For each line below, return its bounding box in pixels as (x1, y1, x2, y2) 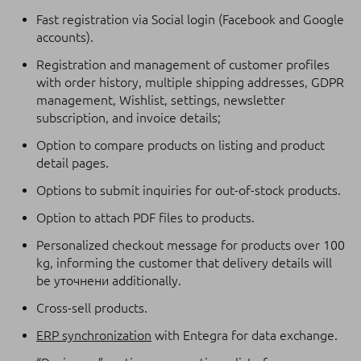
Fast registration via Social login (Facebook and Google (36, 12, 344, 27)
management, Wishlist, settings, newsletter (36, 93, 285, 107)
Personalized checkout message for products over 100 (36, 238, 345, 252)
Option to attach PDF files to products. (36, 210, 255, 225)
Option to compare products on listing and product (36, 138, 325, 152)
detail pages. (36, 156, 109, 170)
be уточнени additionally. (36, 273, 181, 288)
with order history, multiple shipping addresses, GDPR (36, 75, 344, 89)
